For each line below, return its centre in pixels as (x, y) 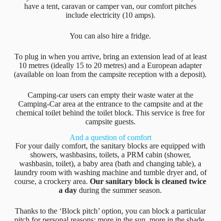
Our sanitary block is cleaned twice (148, 181)
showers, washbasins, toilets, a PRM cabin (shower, (110, 154)
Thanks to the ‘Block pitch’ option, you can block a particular (110, 211)
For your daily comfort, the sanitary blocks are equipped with (110, 146)
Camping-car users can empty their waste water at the (110, 95)
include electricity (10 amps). (110, 15)
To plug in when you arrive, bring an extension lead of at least (110, 56)
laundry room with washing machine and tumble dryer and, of (110, 172)
